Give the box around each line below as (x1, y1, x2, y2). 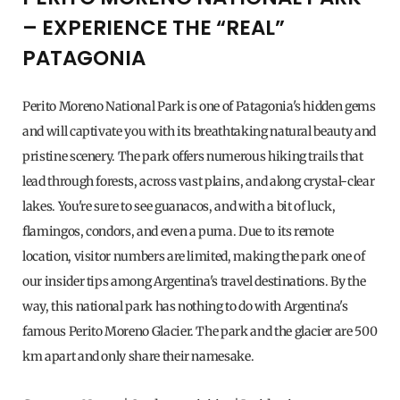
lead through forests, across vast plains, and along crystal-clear (22, 172, 375, 189)
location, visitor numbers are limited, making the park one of (22, 247, 365, 264)
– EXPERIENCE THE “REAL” (22, 12, 285, 42)
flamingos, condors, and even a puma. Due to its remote (22, 222, 335, 239)
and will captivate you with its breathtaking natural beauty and (22, 122, 376, 139)
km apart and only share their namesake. (22, 347, 256, 364)
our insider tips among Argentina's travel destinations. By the (22, 272, 366, 289)
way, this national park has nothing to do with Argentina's (22, 297, 348, 314)
